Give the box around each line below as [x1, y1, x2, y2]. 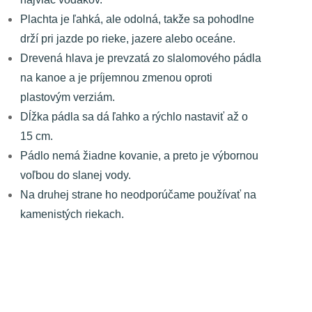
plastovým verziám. [20, 91, 115, 103]
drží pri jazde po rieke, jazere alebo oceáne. [20, 33, 235, 45]
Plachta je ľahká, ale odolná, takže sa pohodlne [20, 13, 254, 25]
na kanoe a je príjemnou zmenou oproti [20, 72, 212, 84]
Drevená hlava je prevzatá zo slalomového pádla [20, 52, 261, 64]
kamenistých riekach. [20, 208, 124, 220]
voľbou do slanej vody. [20, 169, 131, 181]
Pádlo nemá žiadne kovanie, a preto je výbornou [20, 150, 258, 162]
